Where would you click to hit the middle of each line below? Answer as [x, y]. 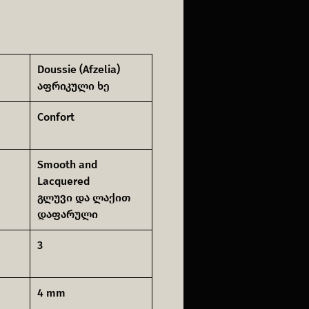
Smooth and [67, 165]
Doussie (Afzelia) [79, 69]
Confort [56, 117]
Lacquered [63, 181]
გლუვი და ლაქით [84, 198]
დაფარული [68, 214]
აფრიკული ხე [73, 86]
